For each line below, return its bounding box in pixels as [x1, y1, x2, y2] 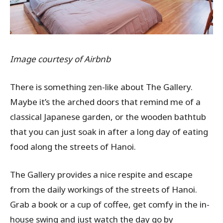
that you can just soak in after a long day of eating [10, 125, 208, 137]
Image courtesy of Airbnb [10, 53, 111, 65]
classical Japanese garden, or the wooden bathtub [10, 111, 206, 122]
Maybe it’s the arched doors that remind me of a [10, 96, 201, 108]
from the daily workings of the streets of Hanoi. [10, 183, 197, 195]
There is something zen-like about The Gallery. [10, 81, 193, 93]
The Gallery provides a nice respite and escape [10, 168, 193, 180]
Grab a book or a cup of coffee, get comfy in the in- [10, 198, 210, 210]
